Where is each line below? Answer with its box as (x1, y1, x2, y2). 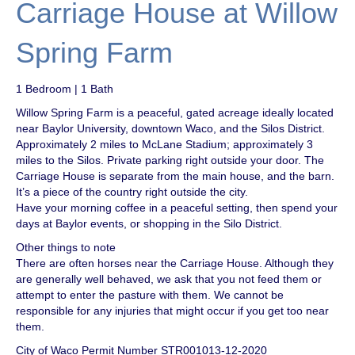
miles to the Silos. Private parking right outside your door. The (16, 153, 324, 166)
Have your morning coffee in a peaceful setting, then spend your (16, 200, 338, 214)
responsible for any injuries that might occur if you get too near (16, 303, 329, 317)
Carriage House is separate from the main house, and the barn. (16, 169, 334, 182)
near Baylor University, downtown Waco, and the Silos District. (16, 121, 325, 135)
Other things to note (16, 240, 116, 254)
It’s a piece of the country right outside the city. (16, 185, 248, 198)
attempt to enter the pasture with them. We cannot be (16, 288, 284, 301)
